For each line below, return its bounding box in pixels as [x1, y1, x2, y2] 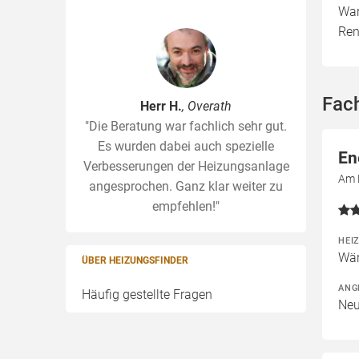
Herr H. [140, 99, 182, 114]
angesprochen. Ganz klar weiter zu [89, 179, 283, 194]
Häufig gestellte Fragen [82, 287, 212, 302]
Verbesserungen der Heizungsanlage [83, 159, 289, 174]
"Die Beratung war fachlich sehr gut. [85, 119, 287, 134]
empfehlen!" [152, 199, 220, 214]
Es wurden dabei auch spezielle [98, 139, 274, 154]
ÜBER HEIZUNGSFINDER [82, 255, 188, 266]
